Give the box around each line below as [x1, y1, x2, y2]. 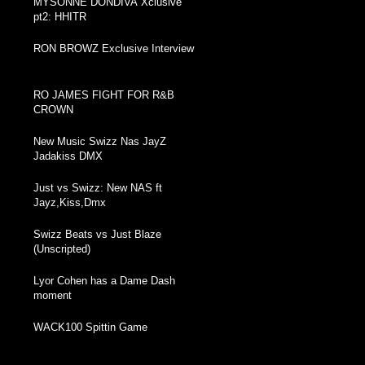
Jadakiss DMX [33, 150, 103, 162]
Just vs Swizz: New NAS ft [33, 182, 162, 194]
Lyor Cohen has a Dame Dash [33, 275, 175, 287]
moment [33, 289, 72, 301]
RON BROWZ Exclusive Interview [33, 42, 194, 55]
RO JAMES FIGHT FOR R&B [33, 89, 174, 101]
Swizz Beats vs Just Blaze [33, 228, 161, 240]
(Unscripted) [33, 243, 90, 255]
